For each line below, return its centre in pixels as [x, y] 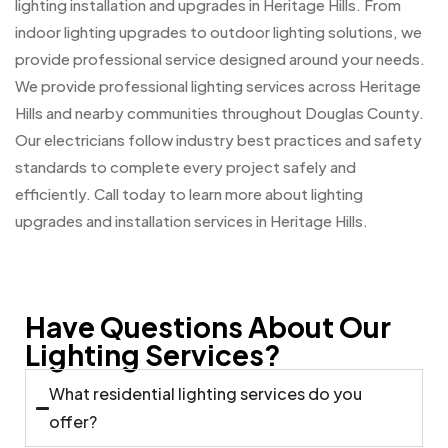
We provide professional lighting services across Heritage [218, 86]
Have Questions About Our [208, 327]
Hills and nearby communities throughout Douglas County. [219, 113]
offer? [73, 422]
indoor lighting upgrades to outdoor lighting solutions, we [218, 32]
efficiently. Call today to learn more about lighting [189, 194]
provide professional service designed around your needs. [220, 59]
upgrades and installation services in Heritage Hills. [191, 221]
